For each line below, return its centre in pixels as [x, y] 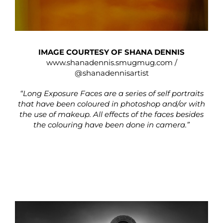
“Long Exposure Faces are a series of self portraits [111, 93]
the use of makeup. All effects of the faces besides [111, 114]
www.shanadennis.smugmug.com [109, 62]
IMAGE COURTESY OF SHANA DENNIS [111, 52]
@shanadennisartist [111, 73]
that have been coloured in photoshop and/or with [111, 104]
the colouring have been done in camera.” [111, 124]
